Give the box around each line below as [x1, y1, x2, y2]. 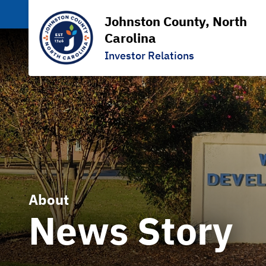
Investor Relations [104, 49, 194, 62]
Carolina [104, 29, 156, 46]
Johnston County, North [104, 12, 247, 30]
